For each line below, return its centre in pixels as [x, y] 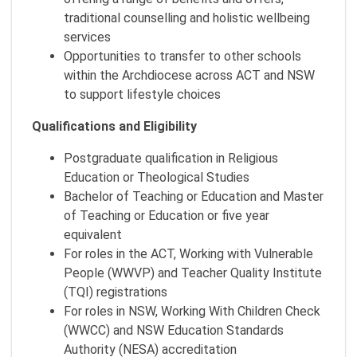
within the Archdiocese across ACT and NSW [189, 75]
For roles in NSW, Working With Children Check [192, 311]
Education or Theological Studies [157, 177]
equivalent [93, 234]
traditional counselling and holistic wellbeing [187, 18]
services [89, 37]
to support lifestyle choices [142, 94]
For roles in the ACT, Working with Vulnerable [188, 253]
